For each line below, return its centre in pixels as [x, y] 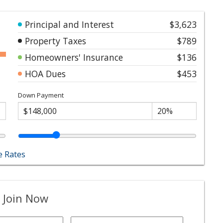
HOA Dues [45, 73]
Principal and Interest [69, 24]
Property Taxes [56, 41]
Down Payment [41, 95]
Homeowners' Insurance [74, 57]
